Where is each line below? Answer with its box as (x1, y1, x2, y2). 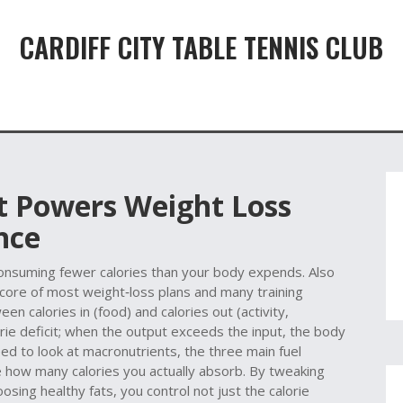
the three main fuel (184, 342, 301, 360)
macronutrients (83, 342, 177, 360)
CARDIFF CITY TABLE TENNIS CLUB (20, 27, 383, 67)
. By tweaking (243, 362, 325, 380)
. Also (302, 263, 335, 281)
